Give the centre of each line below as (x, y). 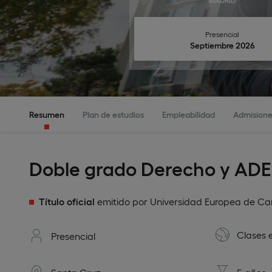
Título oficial (67, 201)
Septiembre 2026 (225, 45)
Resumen (47, 114)
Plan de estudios (113, 114)
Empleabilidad (189, 114)
